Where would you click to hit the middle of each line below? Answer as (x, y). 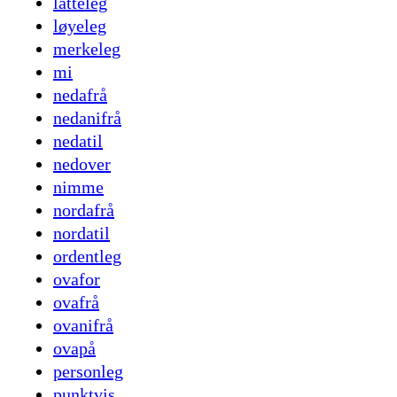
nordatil (82, 234)
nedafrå (80, 95)
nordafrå (84, 210)
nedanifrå (87, 118)
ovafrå (76, 303)
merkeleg (87, 49)
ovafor (77, 280)
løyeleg (80, 26)
